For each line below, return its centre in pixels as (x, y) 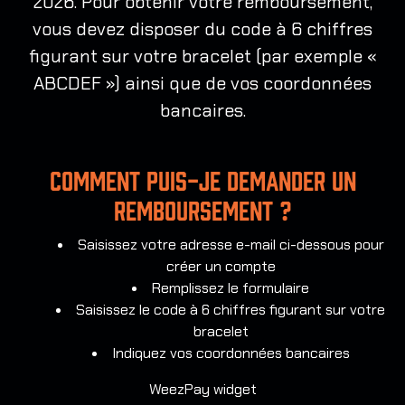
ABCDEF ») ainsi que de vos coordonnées (202, 84)
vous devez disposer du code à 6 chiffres (202, 29)
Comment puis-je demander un (202, 182)
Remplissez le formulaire (231, 288)
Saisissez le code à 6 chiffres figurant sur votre (231, 310)
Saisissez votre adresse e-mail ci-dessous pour (231, 245)
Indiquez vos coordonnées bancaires (231, 353)
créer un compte (221, 267)
